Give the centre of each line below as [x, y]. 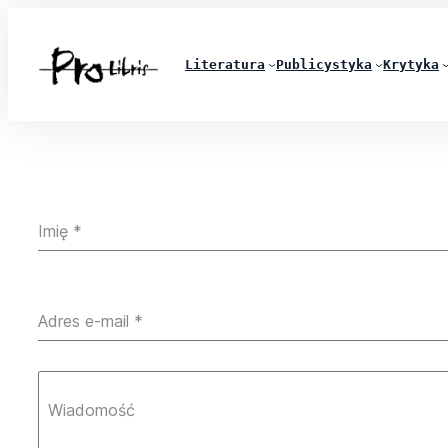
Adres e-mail [86, 321]
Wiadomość [91, 410]
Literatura [225, 64]
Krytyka [411, 64]
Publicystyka [324, 64]
